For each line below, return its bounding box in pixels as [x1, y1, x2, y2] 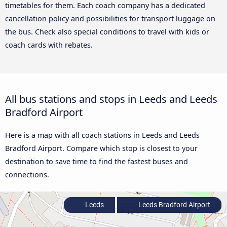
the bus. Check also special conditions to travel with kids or [5, 27, 209, 37]
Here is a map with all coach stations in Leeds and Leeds [5, 130, 200, 140]
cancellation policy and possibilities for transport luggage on [5, 14, 215, 24]
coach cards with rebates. [5, 40, 93, 50]
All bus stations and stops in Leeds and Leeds [5, 91, 217, 106]
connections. [5, 169, 49, 179]
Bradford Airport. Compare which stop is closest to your [5, 143, 198, 153]
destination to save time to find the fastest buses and [5, 156, 188, 166]
